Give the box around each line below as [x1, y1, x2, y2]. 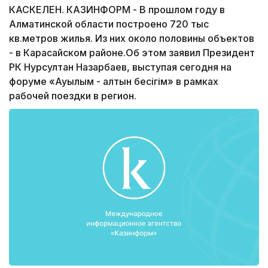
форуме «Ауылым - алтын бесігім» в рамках [9, 75, 218, 88]
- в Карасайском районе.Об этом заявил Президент [9, 47, 255, 59]
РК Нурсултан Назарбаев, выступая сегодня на [9, 61, 232, 74]
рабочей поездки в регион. [9, 90, 136, 102]
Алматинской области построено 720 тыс [9, 18, 209, 31]
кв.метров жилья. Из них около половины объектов [9, 32, 254, 45]
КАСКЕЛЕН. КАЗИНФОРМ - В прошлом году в [9, 4, 225, 16]
